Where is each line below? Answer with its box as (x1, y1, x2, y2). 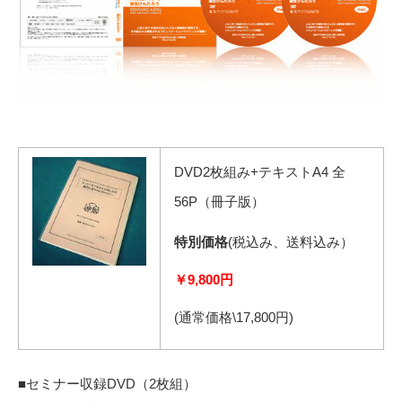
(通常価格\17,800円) (174, 309, 293, 325)
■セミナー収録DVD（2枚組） (18, 375, 197, 391)
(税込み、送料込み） (228, 233, 354, 249)
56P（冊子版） (174, 193, 265, 209)
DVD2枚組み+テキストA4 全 (174, 163, 345, 179)
